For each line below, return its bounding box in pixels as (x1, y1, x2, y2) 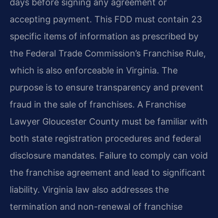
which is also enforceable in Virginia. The (10, 65, 178, 76)
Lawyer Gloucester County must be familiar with (10, 116, 208, 127)
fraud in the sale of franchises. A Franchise (10, 99, 186, 110)
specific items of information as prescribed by (10, 31, 199, 42)
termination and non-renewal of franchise (10, 201, 182, 212)
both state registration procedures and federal (10, 133, 201, 144)
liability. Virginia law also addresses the (10, 184, 169, 195)
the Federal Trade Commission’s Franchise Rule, (10, 48, 206, 59)
